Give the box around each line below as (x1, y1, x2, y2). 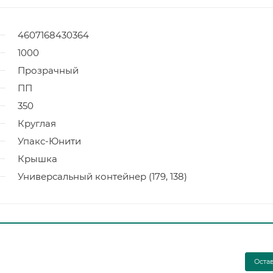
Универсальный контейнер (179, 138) (18, 171, 187, 183)
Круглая (18, 118, 56, 130)
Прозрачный (18, 65, 79, 77)
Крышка (18, 153, 57, 165)
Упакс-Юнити (18, 135, 81, 147)
